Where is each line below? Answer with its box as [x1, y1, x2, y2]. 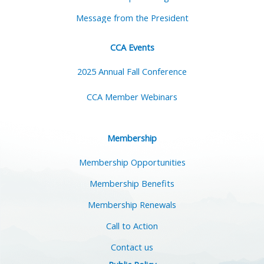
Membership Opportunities [78, 156, 186, 169]
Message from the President [75, 11, 189, 24]
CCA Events [110, 41, 154, 53]
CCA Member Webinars [87, 91, 177, 103]
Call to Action [106, 220, 158, 232]
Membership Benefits [90, 177, 174, 190]
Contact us [111, 241, 153, 253]
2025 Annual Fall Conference [77, 65, 187, 77]
